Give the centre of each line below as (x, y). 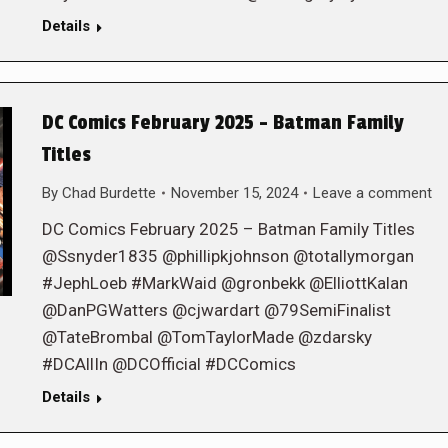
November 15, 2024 (234, 192)
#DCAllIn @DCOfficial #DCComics (168, 363)
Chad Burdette (108, 192)
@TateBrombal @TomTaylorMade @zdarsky (206, 336)
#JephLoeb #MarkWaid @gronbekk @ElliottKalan (224, 282)
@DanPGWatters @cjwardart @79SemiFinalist (216, 309)
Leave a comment (372, 192)
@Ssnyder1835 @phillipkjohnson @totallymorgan (227, 255)
